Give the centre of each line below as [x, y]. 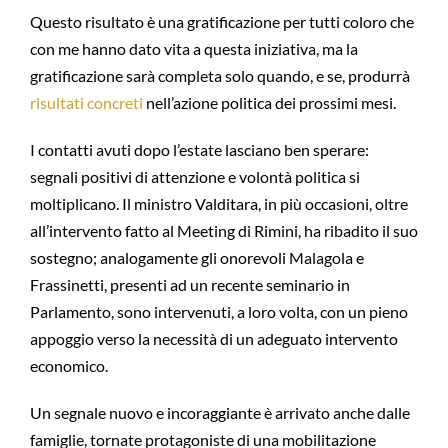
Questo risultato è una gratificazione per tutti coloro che [221, 22]
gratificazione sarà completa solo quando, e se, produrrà [219, 76]
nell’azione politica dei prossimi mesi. [269, 103]
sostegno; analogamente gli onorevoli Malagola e [196, 258]
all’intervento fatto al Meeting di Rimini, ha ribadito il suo [223, 231]
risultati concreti [86, 103]
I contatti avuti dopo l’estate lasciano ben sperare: [199, 150]
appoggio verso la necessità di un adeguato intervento [213, 339]
